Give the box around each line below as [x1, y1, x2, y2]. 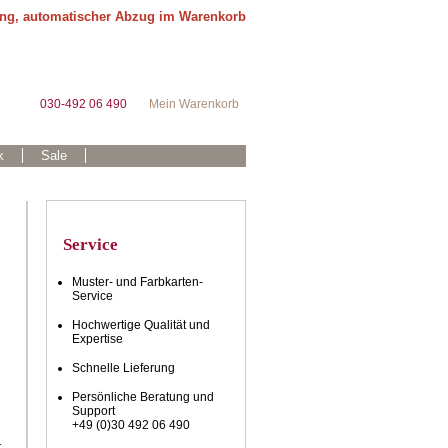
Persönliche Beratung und [72, 390, 214, 404]
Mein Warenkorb [149, 97, 239, 111]
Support [72, 404, 115, 418]
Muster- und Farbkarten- [72, 275, 203, 289]
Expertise [72, 332, 123, 346]
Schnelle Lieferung [72, 361, 175, 375]
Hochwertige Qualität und [72, 318, 210, 332]
